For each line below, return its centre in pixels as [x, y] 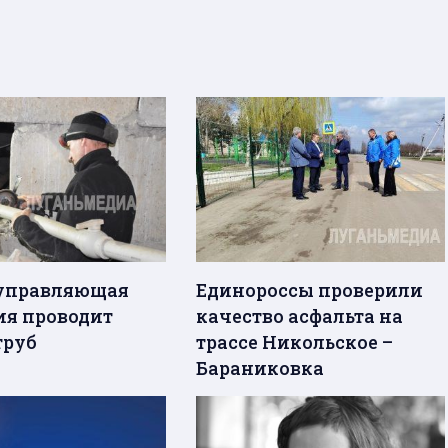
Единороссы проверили [310, 290]
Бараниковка [260, 368]
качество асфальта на [300, 316]
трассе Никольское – [295, 342]
